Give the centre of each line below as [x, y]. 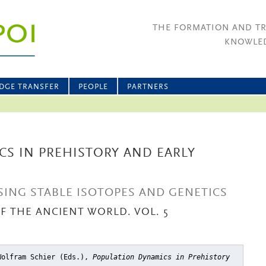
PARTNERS [148, 87]
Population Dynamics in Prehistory [161, 257]
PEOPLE [93, 87]
